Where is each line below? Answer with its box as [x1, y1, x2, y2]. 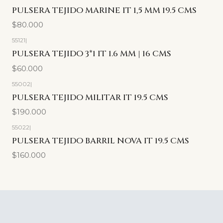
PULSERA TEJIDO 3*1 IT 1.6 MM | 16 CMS [12, 48, 171, 60]
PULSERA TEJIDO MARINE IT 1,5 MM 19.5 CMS [12, 5, 197, 16]
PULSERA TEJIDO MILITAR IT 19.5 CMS [12, 92, 168, 103]
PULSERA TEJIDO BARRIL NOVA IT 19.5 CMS [12, 135, 189, 147]
